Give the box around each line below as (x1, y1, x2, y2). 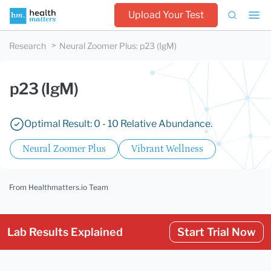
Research (9, 41, 46, 51)
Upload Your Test (128, 9, 204, 21)
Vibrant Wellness (131, 143, 203, 154)
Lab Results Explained (7, 226, 123, 238)
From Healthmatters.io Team (9, 183, 108, 192)
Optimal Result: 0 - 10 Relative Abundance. (24, 118, 212, 129)
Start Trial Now (177, 226, 256, 238)
